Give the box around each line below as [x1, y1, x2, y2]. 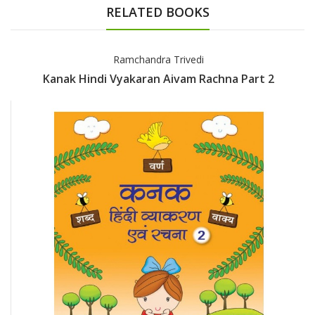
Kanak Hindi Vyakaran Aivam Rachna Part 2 [42, 71, 274, 87]
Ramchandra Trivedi [112, 53, 204, 67]
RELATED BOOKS [105, 4, 210, 21]
